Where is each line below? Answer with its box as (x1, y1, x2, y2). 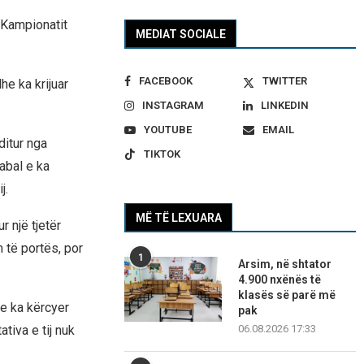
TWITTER (262, 75, 307, 88)
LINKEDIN (260, 99, 309, 112)
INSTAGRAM (142, 99, 205, 112)
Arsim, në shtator (238, 258, 332, 271)
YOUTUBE (144, 123, 193, 136)
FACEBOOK (139, 75, 193, 88)
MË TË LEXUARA (136, 211, 223, 225)
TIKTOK (144, 148, 181, 161)
